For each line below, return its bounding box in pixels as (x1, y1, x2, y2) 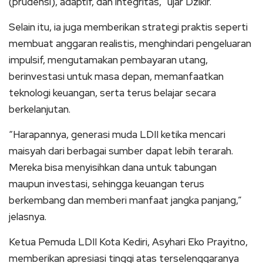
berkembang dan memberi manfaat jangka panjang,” (9, 194, 242, 207)
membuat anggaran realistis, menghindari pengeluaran (9, 37, 251, 50)
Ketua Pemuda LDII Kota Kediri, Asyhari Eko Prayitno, (9, 235, 248, 248)
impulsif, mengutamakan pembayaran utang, (9, 53, 208, 66)
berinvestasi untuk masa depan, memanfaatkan (9, 70, 224, 83)
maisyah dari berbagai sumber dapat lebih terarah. (9, 144, 233, 157)
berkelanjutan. (9, 103, 70, 116)
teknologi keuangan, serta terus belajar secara (9, 86, 216, 99)
